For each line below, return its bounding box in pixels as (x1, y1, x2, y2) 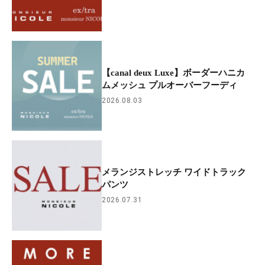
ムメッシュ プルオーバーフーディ (102, 80, 238, 90)
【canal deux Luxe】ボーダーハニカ (102, 67, 245, 77)
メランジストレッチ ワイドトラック (102, 167, 247, 177)
